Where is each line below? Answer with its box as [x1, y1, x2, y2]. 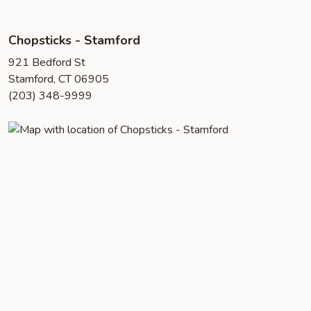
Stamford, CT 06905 [8, 72, 109, 87]
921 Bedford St [8, 55, 85, 70]
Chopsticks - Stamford [8, 32, 140, 49]
